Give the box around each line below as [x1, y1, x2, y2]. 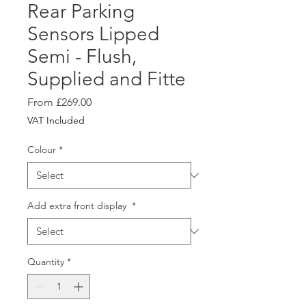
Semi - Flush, [27, 45, 137, 68]
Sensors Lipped [27, 23, 159, 45]
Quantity [27, 255, 64, 268]
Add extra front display [27, 199, 129, 212]
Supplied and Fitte [27, 68, 186, 90]
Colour [27, 143, 56, 156]
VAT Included [27, 114, 85, 126]
